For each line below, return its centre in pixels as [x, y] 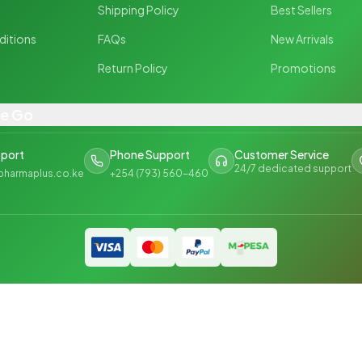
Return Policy [133, 65]
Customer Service [281, 151]
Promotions [304, 65]
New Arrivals [303, 36]
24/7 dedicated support [293, 165]
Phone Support [149, 151]
